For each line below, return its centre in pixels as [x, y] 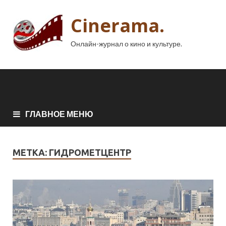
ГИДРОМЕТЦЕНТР [90, 152]
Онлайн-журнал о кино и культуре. [126, 44]
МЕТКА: [31, 152]
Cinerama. [118, 25]
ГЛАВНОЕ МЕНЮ [59, 114]
